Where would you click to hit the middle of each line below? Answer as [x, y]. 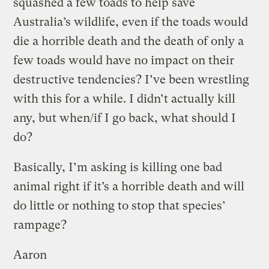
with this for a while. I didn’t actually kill [125, 98]
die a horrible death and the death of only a [129, 41]
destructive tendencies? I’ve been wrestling [131, 79]
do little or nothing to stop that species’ [120, 205]
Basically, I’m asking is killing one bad [118, 167]
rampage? [40, 225]
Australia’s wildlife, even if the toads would [131, 22]
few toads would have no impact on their [124, 60]
